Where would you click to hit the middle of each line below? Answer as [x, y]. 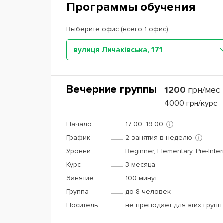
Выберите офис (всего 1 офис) [117, 29]
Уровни [78, 151]
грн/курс [202, 103]
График [78, 138]
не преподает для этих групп [173, 205]
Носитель [82, 205]
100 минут [141, 178]
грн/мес [204, 90]
